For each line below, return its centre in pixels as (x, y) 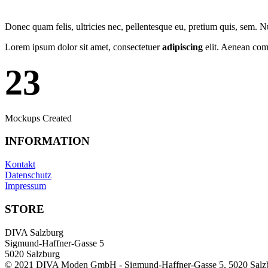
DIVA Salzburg (34, 232)
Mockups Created (38, 118)
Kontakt (20, 165)
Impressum (25, 186)
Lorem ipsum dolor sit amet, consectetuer (83, 47)
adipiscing (182, 47)
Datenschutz (28, 175)
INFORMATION (47, 141)
